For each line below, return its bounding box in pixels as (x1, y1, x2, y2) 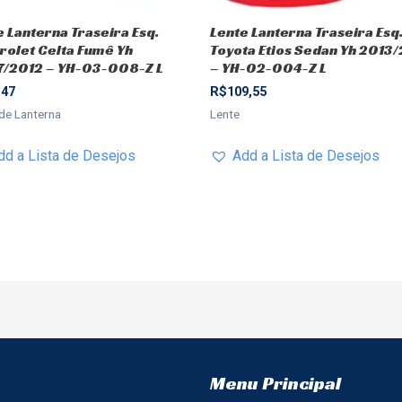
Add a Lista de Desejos (232, 146, 380, 164)
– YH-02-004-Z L (210, 57, 327, 77)
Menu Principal (210, 371, 341, 396)
